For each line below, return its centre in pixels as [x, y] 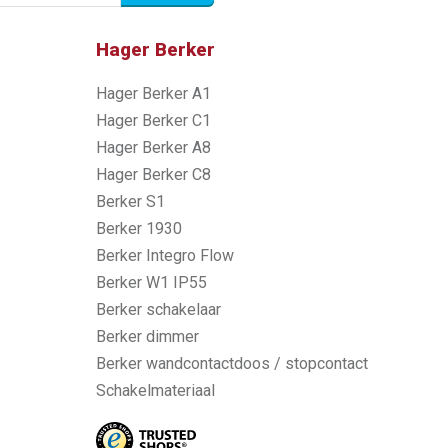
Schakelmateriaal [155, 390]
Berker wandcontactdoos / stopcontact [232, 363]
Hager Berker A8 [153, 147]
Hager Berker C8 [153, 174]
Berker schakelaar [158, 309]
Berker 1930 [139, 228]
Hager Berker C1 [153, 120]
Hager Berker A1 [153, 93]
